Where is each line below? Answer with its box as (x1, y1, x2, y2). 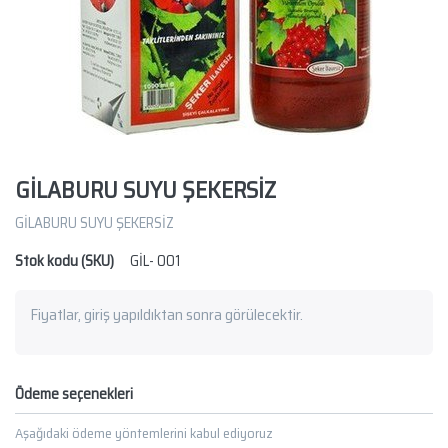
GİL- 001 (130, 249, 180, 274)
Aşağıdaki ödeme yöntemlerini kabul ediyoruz (15, 422, 273, 445)
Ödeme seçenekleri (15, 382, 133, 407)
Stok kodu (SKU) (15, 249, 114, 274)
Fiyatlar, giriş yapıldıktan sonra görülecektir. (30, 302, 303, 328)
